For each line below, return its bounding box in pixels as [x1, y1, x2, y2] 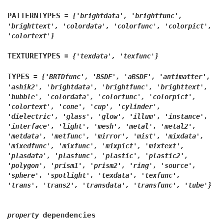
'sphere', [7, 171, 43, 179]
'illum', [129, 112, 161, 120]
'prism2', [90, 162, 125, 169]
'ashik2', [7, 83, 43, 91]
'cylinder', [117, 103, 161, 110]
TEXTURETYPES [7, 52, 60, 60]
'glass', [62, 112, 94, 120]
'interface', [7, 122, 55, 130]
